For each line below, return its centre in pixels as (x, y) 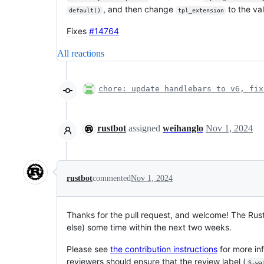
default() (85, 10)
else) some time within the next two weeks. (149, 227)
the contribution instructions (164, 249)
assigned (144, 128)
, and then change (139, 9)
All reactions (81, 53)
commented (112, 178)
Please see (88, 249)
